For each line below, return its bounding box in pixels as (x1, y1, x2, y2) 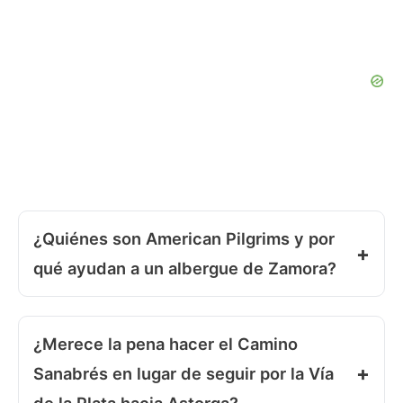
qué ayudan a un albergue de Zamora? (33, 257, 336, 278)
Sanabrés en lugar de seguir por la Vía (33, 363, 334, 383)
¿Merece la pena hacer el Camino (33, 333, 298, 354)
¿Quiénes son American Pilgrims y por (33, 228, 335, 248)
